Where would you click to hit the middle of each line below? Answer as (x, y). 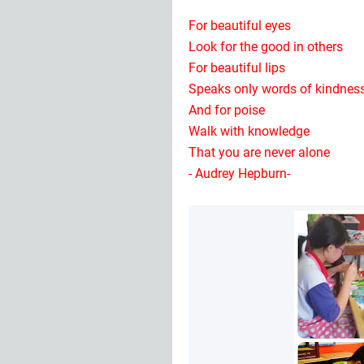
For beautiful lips (237, 68)
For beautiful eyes (240, 26)
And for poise (227, 110)
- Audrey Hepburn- (239, 173)
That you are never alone (259, 152)
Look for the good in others (266, 47)
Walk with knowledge (249, 131)
